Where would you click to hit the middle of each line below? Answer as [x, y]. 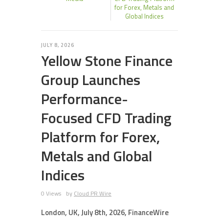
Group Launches [91, 80]
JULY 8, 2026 [58, 45]
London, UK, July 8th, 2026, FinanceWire [105, 212]
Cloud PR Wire [93, 193]
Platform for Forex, [100, 137]
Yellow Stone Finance [107, 61]
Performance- [85, 99]
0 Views [51, 193]
